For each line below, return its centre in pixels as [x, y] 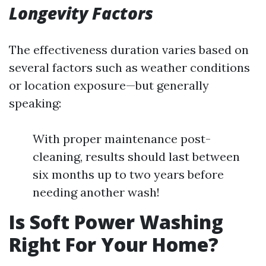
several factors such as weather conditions [129, 67]
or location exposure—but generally [109, 85]
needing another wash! [96, 192]
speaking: [35, 103]
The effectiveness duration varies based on [129, 50]
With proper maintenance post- [122, 139]
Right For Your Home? [114, 244]
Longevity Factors [81, 13]
